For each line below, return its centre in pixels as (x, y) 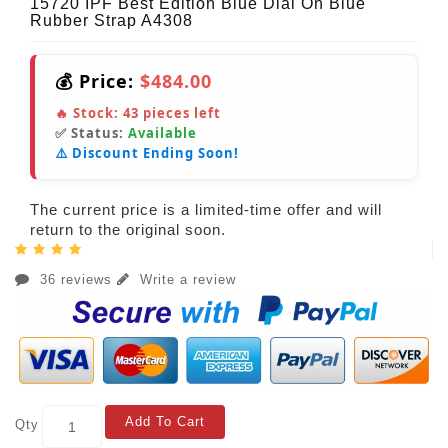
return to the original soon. (128, 230)
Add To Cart (165, 422)
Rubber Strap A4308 (111, 21)
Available (162, 133)
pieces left (180, 113)
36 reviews (76, 280)
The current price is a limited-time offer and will (206, 210)
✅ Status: (91, 133)
